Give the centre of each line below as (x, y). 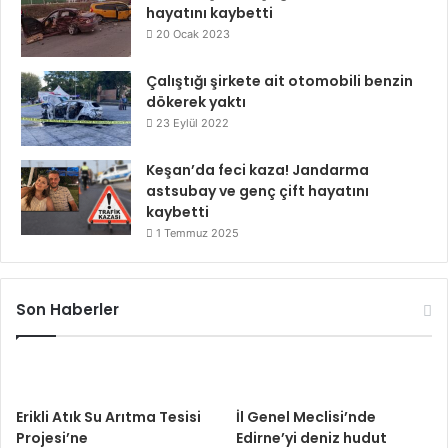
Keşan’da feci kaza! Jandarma (257, 170)
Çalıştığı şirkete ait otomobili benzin (279, 81)
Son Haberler (67, 309)
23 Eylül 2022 (192, 123)
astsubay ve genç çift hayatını (257, 191)
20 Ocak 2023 (193, 34)
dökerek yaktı (196, 102)
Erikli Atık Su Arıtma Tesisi (108, 417)
